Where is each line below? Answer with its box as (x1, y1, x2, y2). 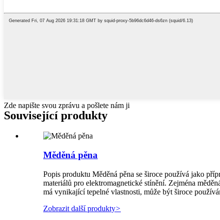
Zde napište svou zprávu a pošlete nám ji (4, 101, 130, 110)
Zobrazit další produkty (43, 204, 115, 213)
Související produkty (4, 109, 108, 122)
